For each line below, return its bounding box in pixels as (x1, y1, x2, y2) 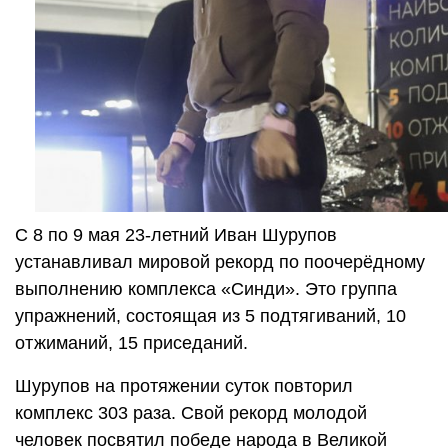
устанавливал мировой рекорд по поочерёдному (15, 252, 425, 273)
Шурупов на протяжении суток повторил (15, 376, 353, 397)
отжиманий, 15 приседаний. (15, 333, 248, 354)
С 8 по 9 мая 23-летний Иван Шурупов (15, 225, 337, 246)
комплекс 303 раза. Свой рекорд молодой (15, 403, 367, 424)
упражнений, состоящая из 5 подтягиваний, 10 (15, 306, 406, 327)
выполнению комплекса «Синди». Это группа (15, 279, 397, 300)
